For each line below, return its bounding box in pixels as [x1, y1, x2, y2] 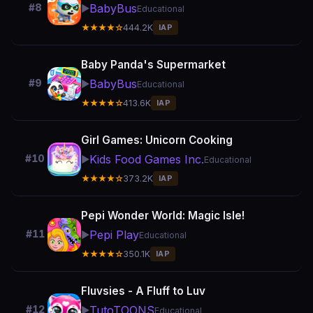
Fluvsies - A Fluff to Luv [81, 284, 205, 298]
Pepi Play [89, 228, 139, 242]
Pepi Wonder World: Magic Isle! [81, 209, 245, 222]
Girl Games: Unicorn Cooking [81, 133, 233, 147]
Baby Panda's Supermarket [81, 58, 226, 71]
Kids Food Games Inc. [89, 152, 204, 166]
